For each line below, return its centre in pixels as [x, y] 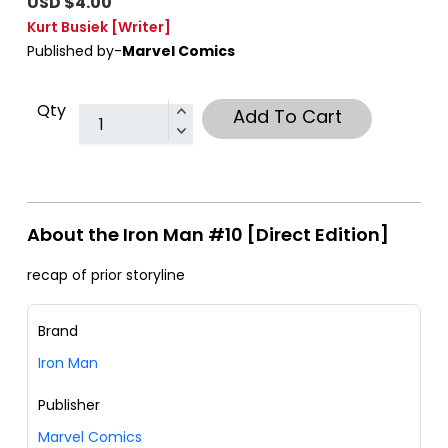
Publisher [69, 405]
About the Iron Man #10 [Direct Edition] [208, 235]
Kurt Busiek [67, 27]
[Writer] [141, 27]
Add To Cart [287, 117]
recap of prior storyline [106, 275]
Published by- [74, 51]
